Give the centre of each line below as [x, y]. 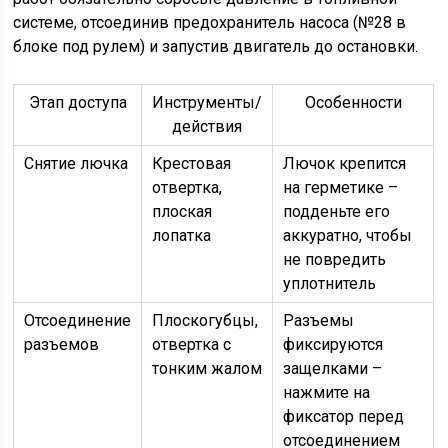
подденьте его [337, 211]
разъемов [62, 344]
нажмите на [327, 392]
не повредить [335, 259]
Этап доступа [77, 102]
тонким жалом [207, 368]
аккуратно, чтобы [348, 235]
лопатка [182, 235]
